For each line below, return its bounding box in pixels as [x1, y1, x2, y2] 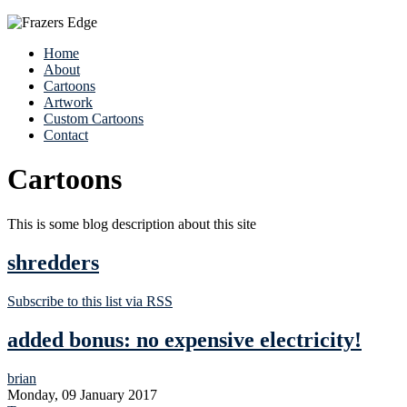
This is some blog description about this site [7, 215, 256, 232]
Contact [44, 127, 88, 143]
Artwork [44, 94, 93, 110]
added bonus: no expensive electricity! [7, 327, 362, 352]
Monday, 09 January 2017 [7, 386, 157, 402]
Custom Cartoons [44, 111, 144, 126]
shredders [7, 250, 99, 274]
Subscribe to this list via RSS [7, 293, 173, 309]
